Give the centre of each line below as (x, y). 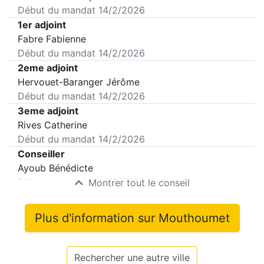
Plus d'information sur (96, 218)
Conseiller (41, 154)
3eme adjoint (48, 111)
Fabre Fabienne (52, 39)
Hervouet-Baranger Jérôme (79, 82)
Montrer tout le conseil (137, 183)
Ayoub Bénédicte (55, 168)
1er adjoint (42, 25)
